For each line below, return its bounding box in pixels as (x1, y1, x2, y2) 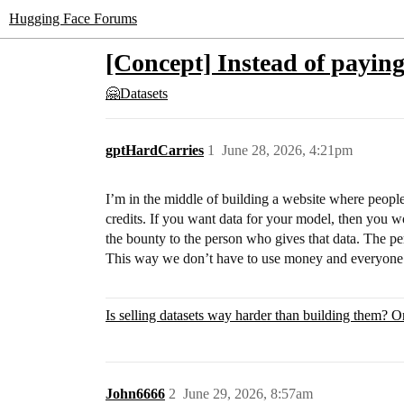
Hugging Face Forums (9, 11, 137, 26)
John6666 (106, 386, 165, 401)
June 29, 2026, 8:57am (183, 386, 313, 401)
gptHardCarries (106, 142, 204, 158)
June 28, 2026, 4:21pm (222, 142, 353, 158)
